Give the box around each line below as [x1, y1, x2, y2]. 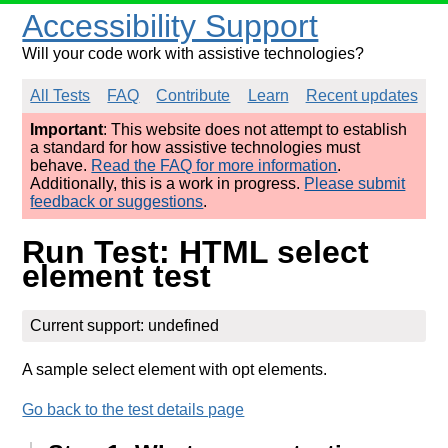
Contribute [156, 87, 231, 104]
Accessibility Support [22, 8, 319, 44]
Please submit [304, 175, 406, 192]
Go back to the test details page [22, 400, 245, 418]
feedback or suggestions [30, 193, 204, 210]
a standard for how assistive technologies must [30, 139, 361, 156]
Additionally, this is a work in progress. [30, 175, 305, 192]
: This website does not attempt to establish [103, 121, 408, 138]
